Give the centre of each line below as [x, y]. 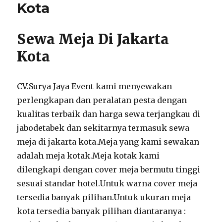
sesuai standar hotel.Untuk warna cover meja [107, 184]
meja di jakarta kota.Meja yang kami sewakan [108, 142]
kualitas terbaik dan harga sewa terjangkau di [109, 114]
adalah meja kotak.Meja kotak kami [88, 156]
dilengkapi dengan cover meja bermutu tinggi [109, 170]
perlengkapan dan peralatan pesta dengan [102, 100]
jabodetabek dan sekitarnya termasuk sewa [103, 128]
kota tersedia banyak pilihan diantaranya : [102, 211]
